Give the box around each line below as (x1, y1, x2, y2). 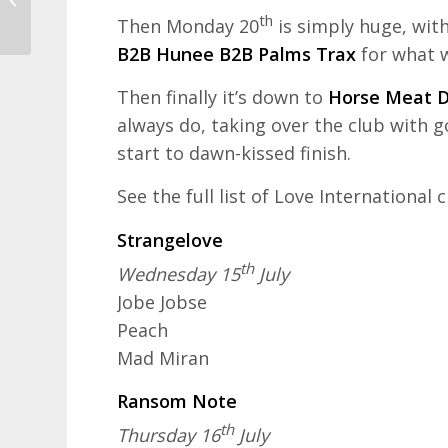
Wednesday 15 (117, 261, 241, 286)
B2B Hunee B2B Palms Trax (117, 41, 357, 66)
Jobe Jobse (117, 289, 208, 314)
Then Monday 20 (117, 13, 260, 38)
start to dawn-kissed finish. (117, 140, 352, 165)
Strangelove (117, 227, 224, 252)
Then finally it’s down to (117, 84, 329, 109)
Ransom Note (117, 388, 238, 413)
